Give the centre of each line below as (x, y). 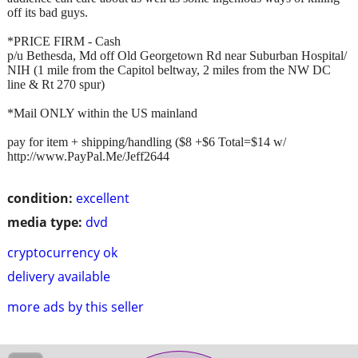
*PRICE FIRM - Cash (64, 41)
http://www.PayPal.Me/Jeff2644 (88, 156)
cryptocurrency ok (62, 252)
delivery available (59, 276)
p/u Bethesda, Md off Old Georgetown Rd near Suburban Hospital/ (177, 55)
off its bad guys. (48, 12)
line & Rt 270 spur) (56, 84)
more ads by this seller (76, 306)
